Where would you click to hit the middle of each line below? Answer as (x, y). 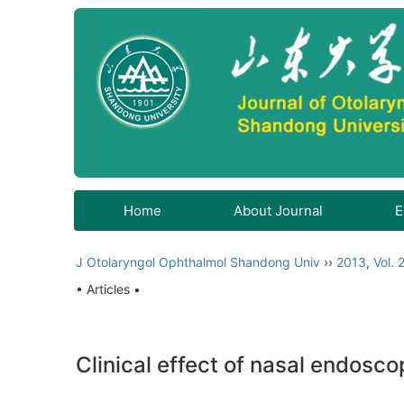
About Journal (278, 211)
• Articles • (108, 289)
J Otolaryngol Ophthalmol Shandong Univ (198, 262)
